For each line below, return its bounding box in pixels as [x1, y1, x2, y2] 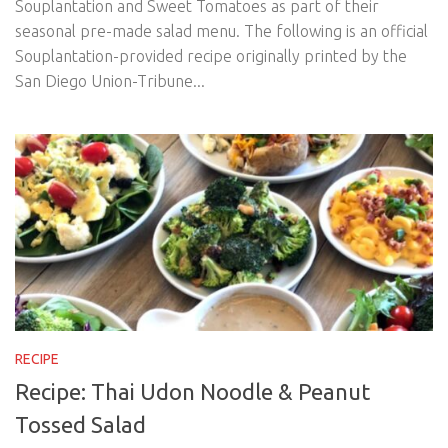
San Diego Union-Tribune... [15, 71, 205, 90]
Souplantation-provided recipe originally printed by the [15, 46, 407, 65]
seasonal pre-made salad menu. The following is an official [15, 21, 428, 40]
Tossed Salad [15, 411, 146, 437]
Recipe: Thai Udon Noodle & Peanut [15, 378, 370, 404]
